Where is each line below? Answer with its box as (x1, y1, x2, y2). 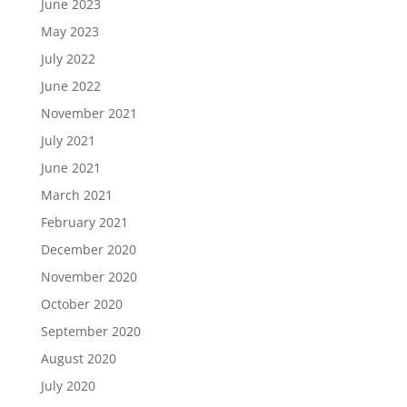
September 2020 (40, 322, 141, 340)
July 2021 (40, 131, 95, 149)
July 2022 (40, 49, 95, 67)
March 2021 (40, 185, 113, 203)
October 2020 (40, 294, 123, 313)
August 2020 (40, 349, 116, 367)
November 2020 (40, 267, 137, 285)
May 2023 (40, 22, 99, 40)
